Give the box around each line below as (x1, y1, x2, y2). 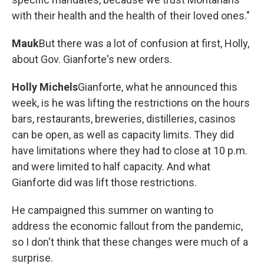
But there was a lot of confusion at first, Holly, (39, 37, 249, 49)
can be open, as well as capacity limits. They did (12, 128, 234, 141)
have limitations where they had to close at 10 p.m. (12, 144, 247, 157)
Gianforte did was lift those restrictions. (12, 176, 197, 189)
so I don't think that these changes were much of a (12, 236, 248, 248)
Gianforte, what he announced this (78, 81, 237, 93)
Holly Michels (12, 81, 78, 93)
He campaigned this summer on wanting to (12, 204, 213, 216)
